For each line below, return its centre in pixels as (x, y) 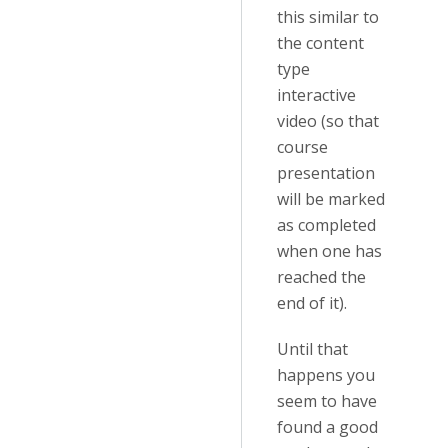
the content (320, 43)
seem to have (327, 401)
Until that (312, 349)
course (302, 147)
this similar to (328, 17)
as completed (326, 225)
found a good (327, 427)
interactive (316, 95)
